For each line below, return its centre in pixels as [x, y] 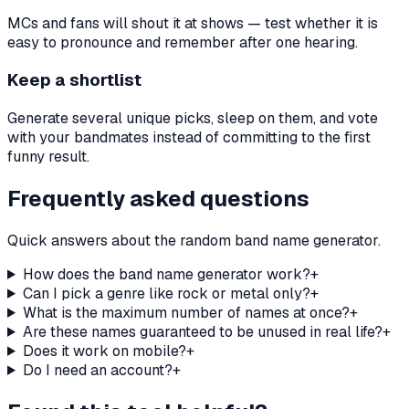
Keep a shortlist [74, 80]
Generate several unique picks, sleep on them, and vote [193, 119]
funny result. [48, 157]
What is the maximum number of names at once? [186, 312]
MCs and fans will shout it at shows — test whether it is [193, 23]
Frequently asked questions [158, 199]
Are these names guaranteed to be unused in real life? [202, 331]
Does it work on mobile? [104, 351]
